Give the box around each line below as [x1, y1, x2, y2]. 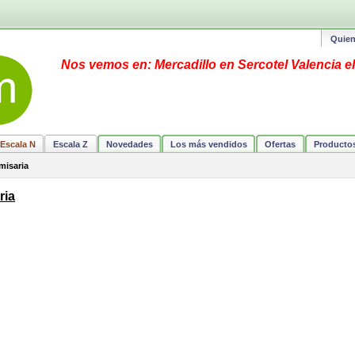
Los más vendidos [170, 139, 248, 149]
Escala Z [53, 139, 89, 149]
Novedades [105, 139, 153, 149]
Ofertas [265, 139, 296, 149]
